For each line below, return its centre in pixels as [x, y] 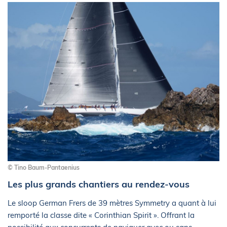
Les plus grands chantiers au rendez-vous [99, 184]
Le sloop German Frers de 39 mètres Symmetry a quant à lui [112, 203]
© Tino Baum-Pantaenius [44, 168]
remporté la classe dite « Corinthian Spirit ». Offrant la [101, 215]
